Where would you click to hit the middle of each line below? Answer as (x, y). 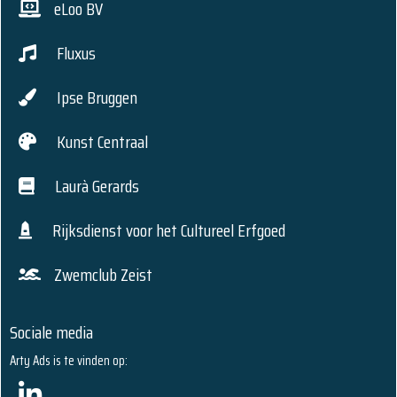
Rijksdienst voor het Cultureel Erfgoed (165, 231)
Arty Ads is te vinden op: (69, 361)
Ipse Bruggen (93, 98)
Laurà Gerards (93, 187)
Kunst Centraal (99, 142)
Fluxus (73, 54)
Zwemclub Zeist (103, 275)
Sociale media (51, 333)
